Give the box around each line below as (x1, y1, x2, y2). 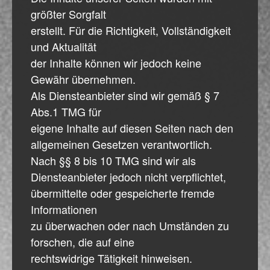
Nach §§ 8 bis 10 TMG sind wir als (31, 152, 196, 168)
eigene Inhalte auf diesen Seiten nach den (31, 119, 233, 136)
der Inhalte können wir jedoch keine (31, 54, 201, 71)
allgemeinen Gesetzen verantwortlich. (31, 136, 212, 152)
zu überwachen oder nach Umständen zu (31, 217, 229, 233)
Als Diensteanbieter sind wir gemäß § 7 (31, 87, 219, 103)
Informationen (31, 201, 97, 217)
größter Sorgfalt (31, 5, 106, 22)
